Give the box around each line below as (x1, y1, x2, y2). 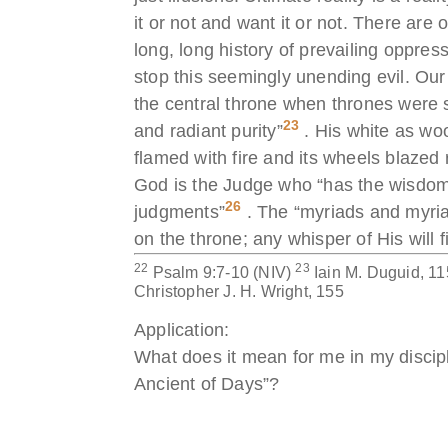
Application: (134, 319, 230, 340)
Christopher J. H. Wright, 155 (134, 282, 344, 300)
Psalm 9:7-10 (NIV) (148, 263, 296, 281)
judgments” (134, 201, 225, 222)
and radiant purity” (134, 120, 283, 141)
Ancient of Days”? (134, 373, 280, 394)
